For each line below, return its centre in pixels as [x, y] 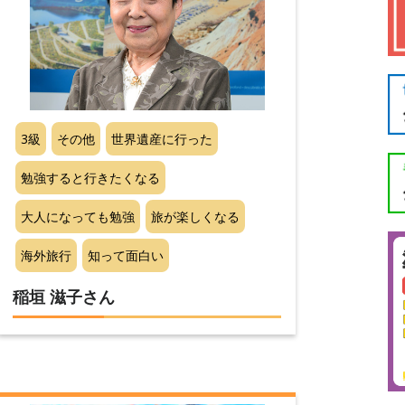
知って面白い [126, 255]
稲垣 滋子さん [64, 297]
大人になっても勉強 [78, 216]
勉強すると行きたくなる [91, 177]
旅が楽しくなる [196, 216]
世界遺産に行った [162, 138]
